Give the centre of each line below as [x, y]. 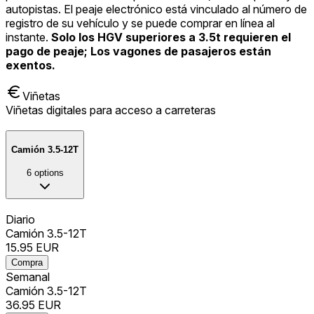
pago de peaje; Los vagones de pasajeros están [138, 52]
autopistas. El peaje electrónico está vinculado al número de [156, 9]
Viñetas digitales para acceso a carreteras [111, 110]
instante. [28, 37]
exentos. [30, 66]
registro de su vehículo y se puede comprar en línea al [140, 23]
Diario [20, 219]
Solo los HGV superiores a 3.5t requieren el [171, 37]
